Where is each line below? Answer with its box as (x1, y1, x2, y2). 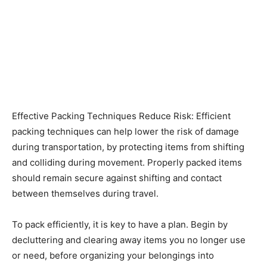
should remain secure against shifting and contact (12, 172, 222, 184)
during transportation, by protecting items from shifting (12, 141, 244, 153)
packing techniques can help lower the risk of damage (12, 125, 239, 137)
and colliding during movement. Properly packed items (12, 156, 242, 168)
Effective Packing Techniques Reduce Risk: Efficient (12, 110, 231, 122)
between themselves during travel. (12, 187, 159, 199)
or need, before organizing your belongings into (12, 249, 214, 261)
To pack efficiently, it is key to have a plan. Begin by (12, 218, 228, 230)
